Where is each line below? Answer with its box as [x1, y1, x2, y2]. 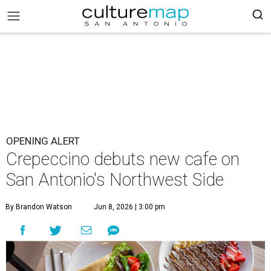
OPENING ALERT [6, 135, 80, 147]
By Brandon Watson [5, 203, 72, 211]
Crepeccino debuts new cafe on [6, 149, 240, 169]
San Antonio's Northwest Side [6, 169, 224, 190]
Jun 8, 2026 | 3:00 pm [94, 203, 165, 211]
